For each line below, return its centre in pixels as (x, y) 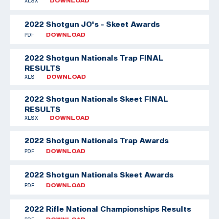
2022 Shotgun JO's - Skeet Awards (92, 24)
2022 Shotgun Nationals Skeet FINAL (96, 99)
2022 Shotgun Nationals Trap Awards (97, 141)
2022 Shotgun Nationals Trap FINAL (94, 57)
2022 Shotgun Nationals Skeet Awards (99, 175)
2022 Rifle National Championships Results (108, 209)
